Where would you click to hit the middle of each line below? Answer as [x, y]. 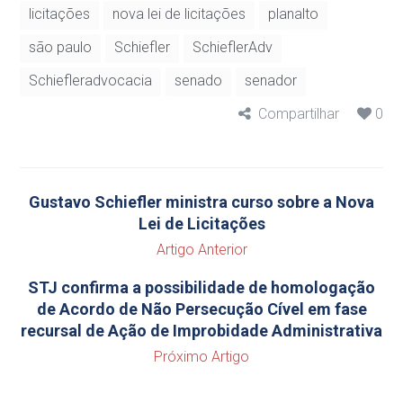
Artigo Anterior [201, 250]
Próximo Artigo [201, 357]
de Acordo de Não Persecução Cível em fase [201, 309]
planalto [294, 14]
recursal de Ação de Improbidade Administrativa [201, 331]
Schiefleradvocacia [91, 81]
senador [271, 81]
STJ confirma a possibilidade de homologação [201, 287]
